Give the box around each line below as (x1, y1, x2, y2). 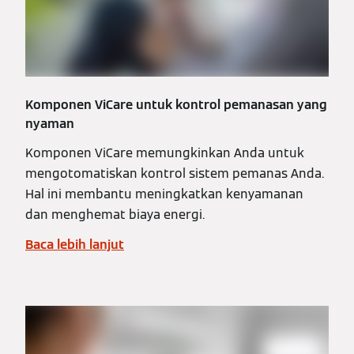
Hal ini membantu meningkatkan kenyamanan (25, 185, 303, 202)
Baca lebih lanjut (25, 235, 124, 253)
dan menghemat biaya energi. (25, 205, 205, 223)
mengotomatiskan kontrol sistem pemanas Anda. (25, 164, 324, 182)
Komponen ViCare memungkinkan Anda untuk (25, 144, 304, 161)
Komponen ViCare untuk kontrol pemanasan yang (25, 96, 327, 113)
